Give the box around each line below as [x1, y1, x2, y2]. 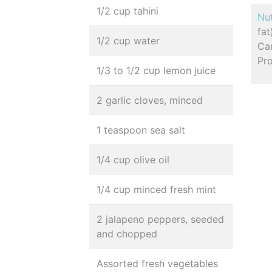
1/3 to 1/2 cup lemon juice [97, 64, 216, 76]
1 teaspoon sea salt [97, 124, 185, 136]
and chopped [97, 228, 157, 240]
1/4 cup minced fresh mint [97, 183, 216, 195]
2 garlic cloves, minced [97, 94, 203, 106]
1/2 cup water [97, 35, 160, 47]
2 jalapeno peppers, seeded [97, 213, 224, 225]
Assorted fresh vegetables [97, 257, 218, 270]
